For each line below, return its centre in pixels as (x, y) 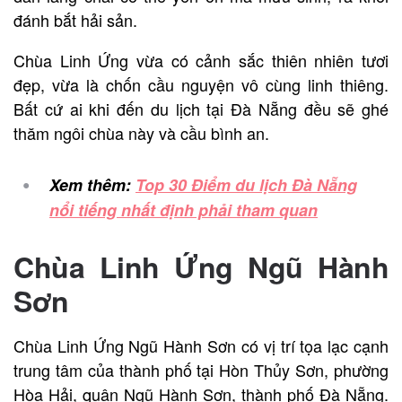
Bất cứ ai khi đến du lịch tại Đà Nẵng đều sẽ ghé (201, 109)
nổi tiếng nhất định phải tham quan (184, 210)
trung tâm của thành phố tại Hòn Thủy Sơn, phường (201, 370)
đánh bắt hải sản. (75, 20)
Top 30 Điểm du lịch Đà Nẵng (246, 185)
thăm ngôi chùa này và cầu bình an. (141, 133)
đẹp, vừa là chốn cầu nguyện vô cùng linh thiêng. (201, 85)
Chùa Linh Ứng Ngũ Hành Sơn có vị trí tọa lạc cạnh (201, 346)
